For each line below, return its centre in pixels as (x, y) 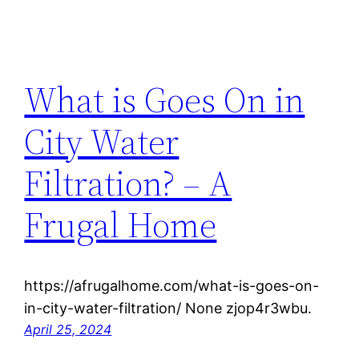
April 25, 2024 (68, 330)
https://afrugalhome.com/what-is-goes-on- (172, 286)
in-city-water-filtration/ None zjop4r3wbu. (168, 309)
